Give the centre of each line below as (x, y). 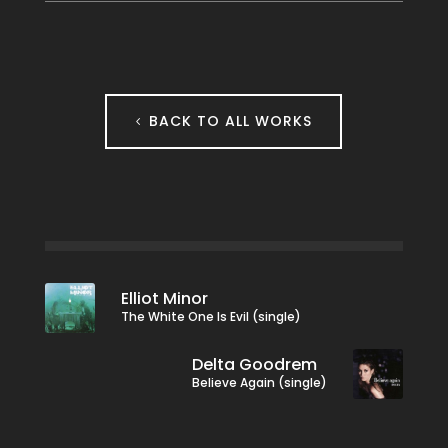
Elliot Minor (164, 299)
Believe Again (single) (260, 383)
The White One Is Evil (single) (210, 317)
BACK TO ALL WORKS (231, 121)
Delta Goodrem (255, 365)
